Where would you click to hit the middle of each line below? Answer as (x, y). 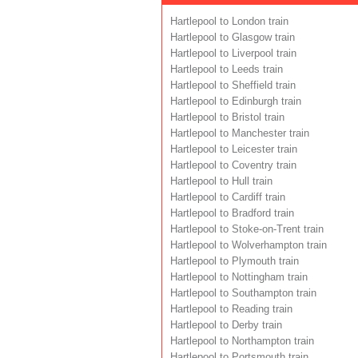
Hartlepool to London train (229, 21)
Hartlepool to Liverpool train (233, 53)
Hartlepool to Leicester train (234, 149)
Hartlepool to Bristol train (227, 117)
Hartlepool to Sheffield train (233, 85)
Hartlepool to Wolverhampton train (249, 245)
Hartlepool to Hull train (221, 181)
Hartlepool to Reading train (231, 309)
